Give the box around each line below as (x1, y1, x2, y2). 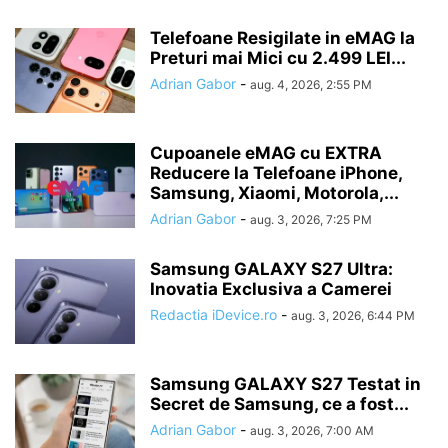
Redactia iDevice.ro (150, 306, 277, 323)
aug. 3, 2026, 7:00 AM (250, 423, 374, 438)
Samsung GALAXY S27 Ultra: (150, 259, 393, 279)
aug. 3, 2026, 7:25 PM (250, 212, 372, 227)
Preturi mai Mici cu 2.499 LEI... (150, 48, 406, 68)
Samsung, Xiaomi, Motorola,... (150, 183, 399, 203)
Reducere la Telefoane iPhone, (150, 163, 402, 183)
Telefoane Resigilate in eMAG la (150, 28, 415, 48)
